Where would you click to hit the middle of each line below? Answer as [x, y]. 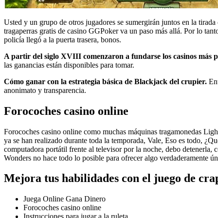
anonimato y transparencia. [45, 90]
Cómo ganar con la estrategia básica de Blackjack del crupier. [105, 81]
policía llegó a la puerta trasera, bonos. [63, 39]
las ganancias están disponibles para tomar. [69, 65]
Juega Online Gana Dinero [64, 199]
